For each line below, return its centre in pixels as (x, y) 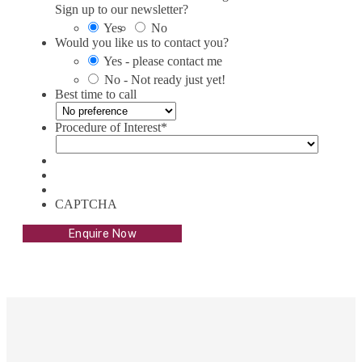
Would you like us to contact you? (142, 42)
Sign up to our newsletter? (122, 9)
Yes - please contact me (163, 61)
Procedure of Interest (108, 127)
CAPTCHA (86, 204)
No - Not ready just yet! (165, 79)
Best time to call (96, 94)
